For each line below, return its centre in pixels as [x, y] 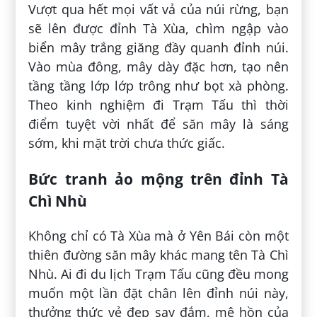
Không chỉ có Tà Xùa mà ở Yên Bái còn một [158, 236]
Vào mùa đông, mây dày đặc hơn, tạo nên [158, 67]
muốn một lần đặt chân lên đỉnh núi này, [158, 293]
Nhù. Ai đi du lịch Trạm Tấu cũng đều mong [158, 274]
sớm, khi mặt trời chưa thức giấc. [127, 143]
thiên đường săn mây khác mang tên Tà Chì [158, 255]
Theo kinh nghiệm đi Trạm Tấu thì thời [158, 105]
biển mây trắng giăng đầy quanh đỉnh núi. [158, 48]
